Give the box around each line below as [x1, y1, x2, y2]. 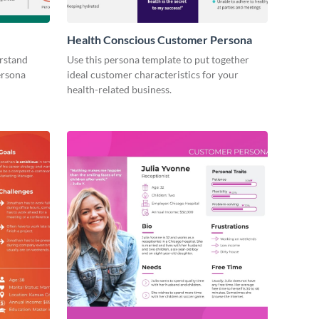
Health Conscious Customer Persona [67, 33, 252, 47]
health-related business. [67, 83, 172, 96]
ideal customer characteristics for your [67, 68, 239, 81]
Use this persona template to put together [67, 53, 249, 66]
